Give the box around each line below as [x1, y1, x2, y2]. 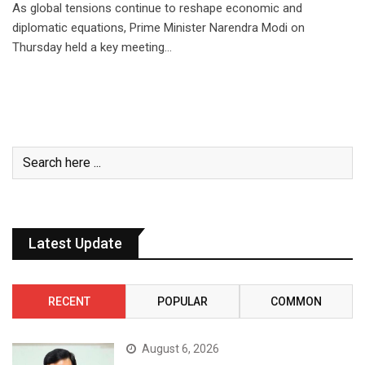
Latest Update [29, 234, 122, 252]
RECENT [47, 294, 90, 308]
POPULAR [156, 294, 208, 308]
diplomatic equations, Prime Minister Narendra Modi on [12, 20, 305, 35]
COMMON [270, 294, 322, 308]
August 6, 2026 [142, 341, 220, 355]
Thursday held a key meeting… [12, 39, 172, 55]
